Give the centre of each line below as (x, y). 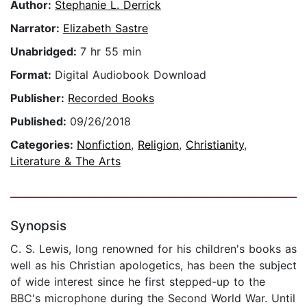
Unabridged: (45, 52)
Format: (33, 75)
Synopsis (38, 226)
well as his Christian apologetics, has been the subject (153, 266)
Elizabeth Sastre (106, 28)
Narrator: (37, 28)
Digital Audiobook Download (131, 75)
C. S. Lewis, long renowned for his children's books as (153, 249)
